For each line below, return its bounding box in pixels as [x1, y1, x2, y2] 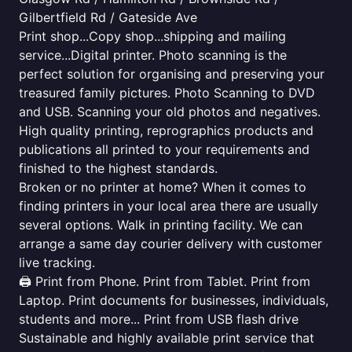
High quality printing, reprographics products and [19, 123, 313, 138]
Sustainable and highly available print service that [19, 330, 314, 346]
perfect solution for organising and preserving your [19, 66, 324, 82]
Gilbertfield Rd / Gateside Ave [19, 9, 197, 25]
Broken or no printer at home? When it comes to [19, 179, 306, 195]
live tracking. [19, 255, 95, 270]
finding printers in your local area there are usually [19, 198, 318, 214]
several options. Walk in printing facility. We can [19, 217, 302, 233]
